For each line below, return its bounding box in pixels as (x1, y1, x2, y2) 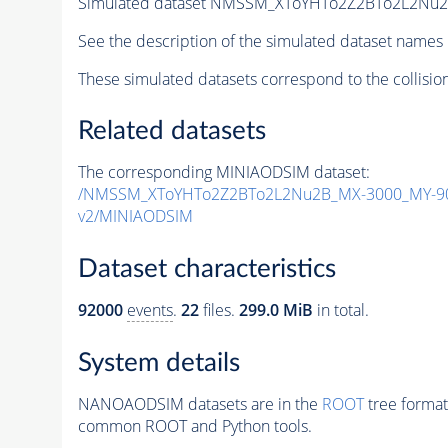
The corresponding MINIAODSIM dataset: (77, 161, 370, 184)
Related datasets (77, 118, 266, 145)
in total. (312, 299, 369, 321)
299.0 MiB (238, 299, 313, 321)
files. (198, 299, 239, 321)
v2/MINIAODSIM (77, 205, 193, 228)
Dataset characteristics (77, 256, 336, 282)
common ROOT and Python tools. (77, 414, 312, 437)
